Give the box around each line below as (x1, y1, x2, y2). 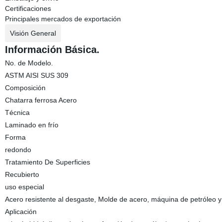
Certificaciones (4, 4, 51, 12)
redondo (4, 146, 31, 154)
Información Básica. (4, 44, 100, 55)
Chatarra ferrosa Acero (4, 96, 77, 104)
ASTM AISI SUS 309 (4, 71, 68, 79)
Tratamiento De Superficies (4, 158, 90, 166)
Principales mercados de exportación (4, 15, 121, 23)
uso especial (4, 183, 44, 191)
